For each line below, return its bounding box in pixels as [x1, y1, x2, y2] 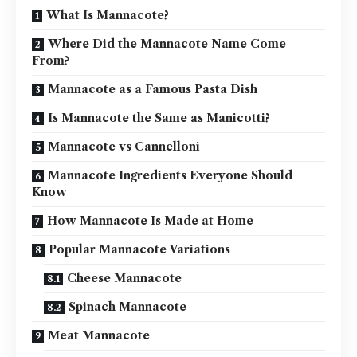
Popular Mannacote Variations [49, 242, 230, 257]
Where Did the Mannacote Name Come [48, 37, 286, 52]
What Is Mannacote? [46, 8, 169, 23]
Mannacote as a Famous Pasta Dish [48, 82, 257, 97]
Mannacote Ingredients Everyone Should [48, 168, 292, 183]
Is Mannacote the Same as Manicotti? [48, 111, 270, 126]
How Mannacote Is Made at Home [47, 214, 253, 229]
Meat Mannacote [48, 328, 150, 343]
